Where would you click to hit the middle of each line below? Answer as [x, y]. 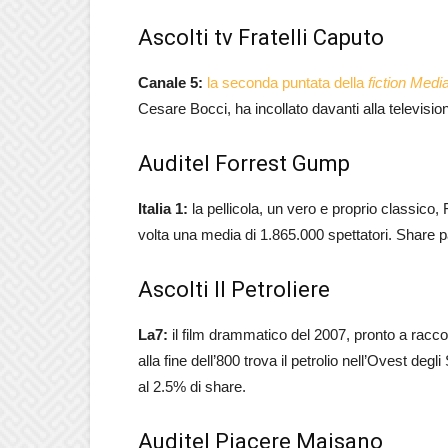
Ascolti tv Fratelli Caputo [261, 37]
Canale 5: [170, 82]
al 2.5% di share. [192, 386]
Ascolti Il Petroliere [234, 289]
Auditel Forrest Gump [244, 163]
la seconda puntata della [287, 82]
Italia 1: [163, 208]
